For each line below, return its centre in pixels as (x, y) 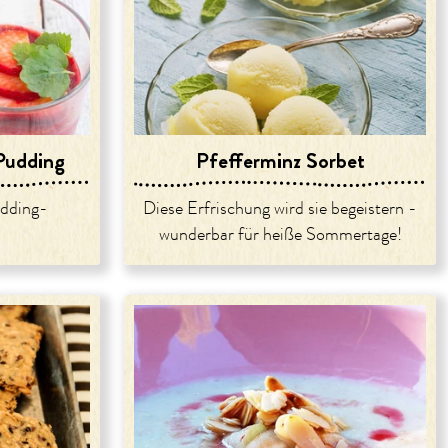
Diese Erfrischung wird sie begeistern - (280, 208)
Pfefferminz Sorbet (280, 160)
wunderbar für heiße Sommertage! (280, 234)
